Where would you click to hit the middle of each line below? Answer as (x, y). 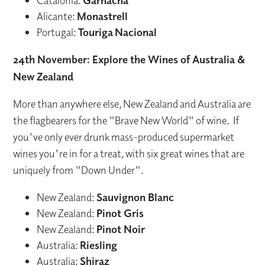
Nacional (136, 32)
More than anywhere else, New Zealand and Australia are (132, 104)
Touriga (96, 32)
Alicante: (57, 17)
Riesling (99, 245)
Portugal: (58, 33)
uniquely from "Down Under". (79, 170)
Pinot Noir (121, 229)
